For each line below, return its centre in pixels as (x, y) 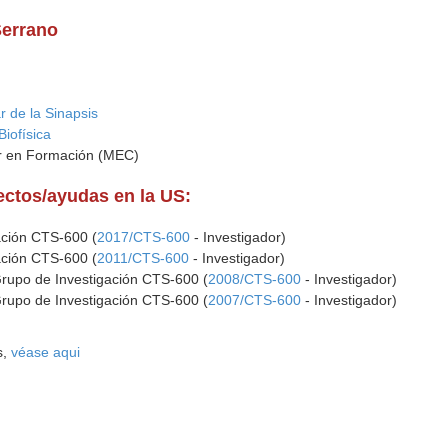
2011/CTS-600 (143, 258)
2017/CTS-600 (144, 237)
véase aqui (46, 352)
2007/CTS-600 (255, 300)
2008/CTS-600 (255, 279)
